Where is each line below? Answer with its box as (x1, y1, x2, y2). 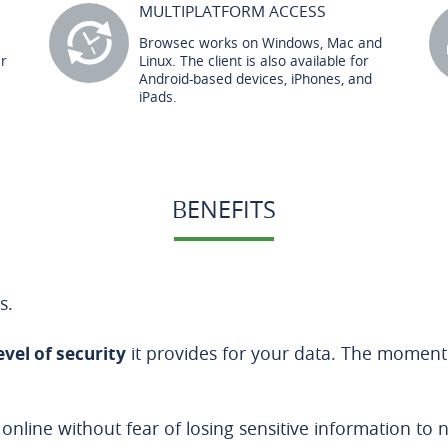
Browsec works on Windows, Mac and (139, 33, 382, 52)
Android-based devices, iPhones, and (139, 69, 372, 88)
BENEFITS (172, 193, 276, 225)
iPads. (139, 87, 177, 106)
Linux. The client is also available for (139, 51, 369, 70)
